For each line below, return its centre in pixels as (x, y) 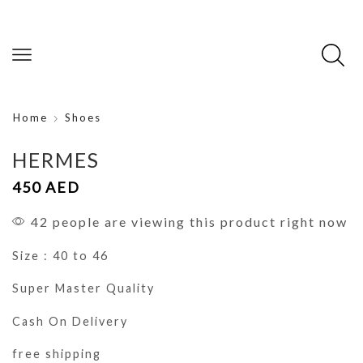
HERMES (56, 160)
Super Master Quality (83, 288)
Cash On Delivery (70, 321)
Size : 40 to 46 (60, 255)
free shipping (57, 354)
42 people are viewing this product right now (187, 222)
